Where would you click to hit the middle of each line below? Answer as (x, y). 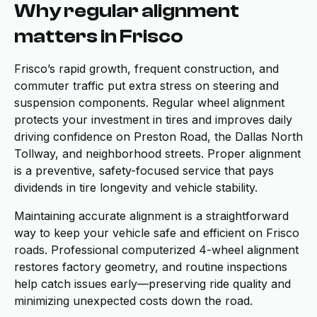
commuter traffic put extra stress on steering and (146, 86)
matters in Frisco (99, 36)
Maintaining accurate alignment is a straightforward (151, 216)
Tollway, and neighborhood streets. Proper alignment (157, 154)
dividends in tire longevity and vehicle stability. (136, 188)
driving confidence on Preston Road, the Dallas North (158, 137)
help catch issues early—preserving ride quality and (152, 284)
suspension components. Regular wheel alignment (149, 103)
